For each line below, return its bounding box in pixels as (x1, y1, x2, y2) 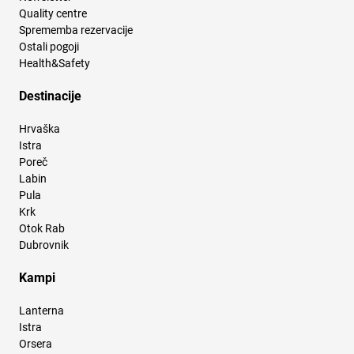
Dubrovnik (19, 239, 69, 252)
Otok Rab (19, 222, 65, 235)
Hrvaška (19, 122, 60, 136)
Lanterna (19, 304, 64, 318)
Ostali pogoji (19, 40, 79, 54)
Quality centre (19, 7, 87, 21)
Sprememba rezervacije (19, 24, 133, 37)
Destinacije (19, 88, 81, 104)
